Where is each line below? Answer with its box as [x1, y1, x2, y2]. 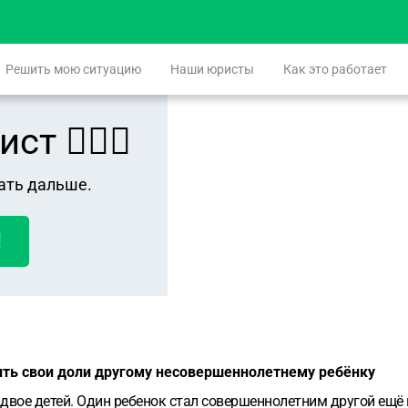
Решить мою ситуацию [5, 62, 141, 76]
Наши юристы [170, 62, 254, 76]
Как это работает [283, 62, 387, 76]
